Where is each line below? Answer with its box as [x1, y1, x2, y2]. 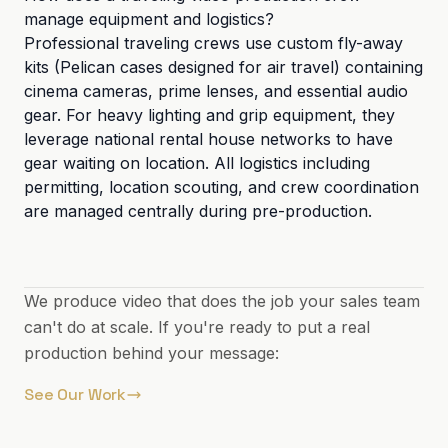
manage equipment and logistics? [24, 9, 274, 29]
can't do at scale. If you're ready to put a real [24, 317, 370, 337]
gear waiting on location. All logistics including [24, 153, 370, 173]
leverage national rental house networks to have [24, 129, 393, 149]
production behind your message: [24, 343, 279, 363]
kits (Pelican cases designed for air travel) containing [24, 57, 423, 77]
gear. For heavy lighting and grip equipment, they [24, 105, 395, 125]
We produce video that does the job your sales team [24, 291, 420, 311]
